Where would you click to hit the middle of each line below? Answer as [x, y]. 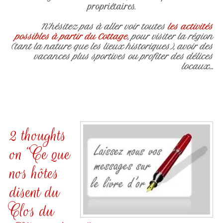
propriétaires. [111, 7]
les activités [190, 27]
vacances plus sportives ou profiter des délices [123, 56]
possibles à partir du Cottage [71, 37]
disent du [35, 192]
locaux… [197, 66]
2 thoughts [38, 136]
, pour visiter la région [170, 37]
